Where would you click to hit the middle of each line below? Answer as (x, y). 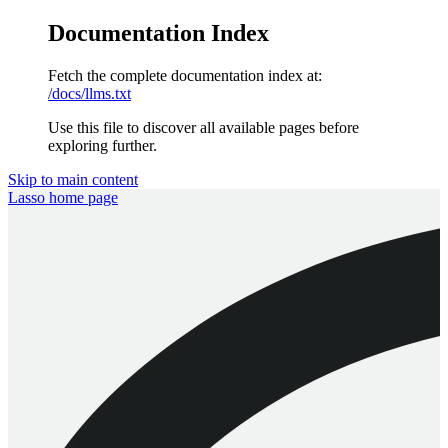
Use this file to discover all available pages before (203, 127)
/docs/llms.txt (89, 93)
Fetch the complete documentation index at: (185, 75)
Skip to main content (73, 179)
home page (81, 197)
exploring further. (102, 145)
